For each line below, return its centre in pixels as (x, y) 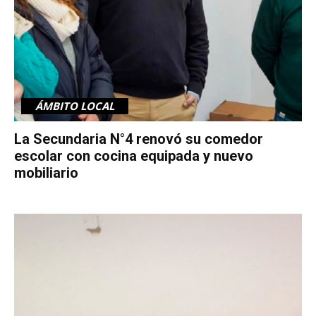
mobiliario (46, 172)
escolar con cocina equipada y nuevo (134, 156)
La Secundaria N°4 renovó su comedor (139, 139)
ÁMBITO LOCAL (75, 105)
